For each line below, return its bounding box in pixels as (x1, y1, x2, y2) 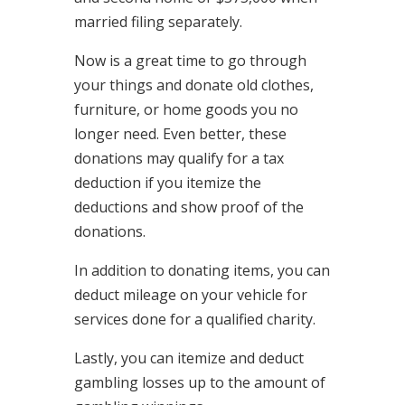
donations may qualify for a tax (73, 148, 284, 168)
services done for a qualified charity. (73, 309, 316, 329)
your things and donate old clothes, (73, 75, 314, 95)
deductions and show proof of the (73, 197, 304, 217)
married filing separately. (73, 12, 242, 32)
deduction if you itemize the (73, 173, 261, 193)
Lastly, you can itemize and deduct (73, 348, 304, 368)
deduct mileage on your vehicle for (73, 285, 307, 305)
